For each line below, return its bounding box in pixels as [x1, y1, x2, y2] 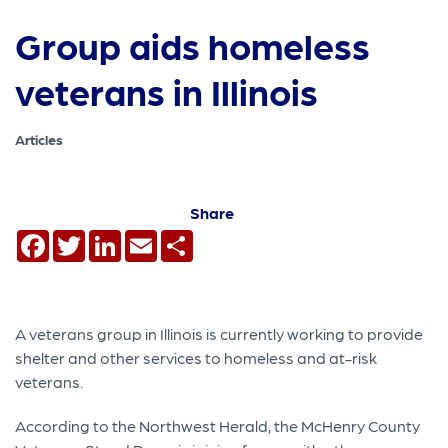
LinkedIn [121, 227, 185, 247]
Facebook [49, 227, 125, 247]
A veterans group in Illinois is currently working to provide [15, 323, 424, 343]
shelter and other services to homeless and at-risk [15, 347, 378, 367]
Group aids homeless [15, 22, 371, 68]
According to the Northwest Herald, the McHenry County [15, 415, 421, 435]
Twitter [85, 227, 139, 247]
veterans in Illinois [15, 68, 319, 114]
